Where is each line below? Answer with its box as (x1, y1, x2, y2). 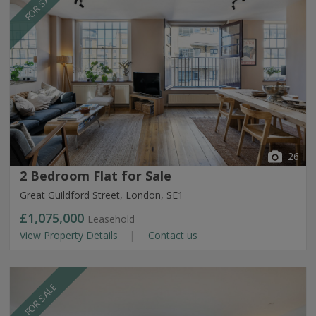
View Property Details (20, 229, 121, 242)
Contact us (145, 229, 197, 242)
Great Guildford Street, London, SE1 (20, 188, 183, 202)
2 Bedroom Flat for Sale (20, 167, 171, 184)
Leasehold (87, 212, 135, 226)
